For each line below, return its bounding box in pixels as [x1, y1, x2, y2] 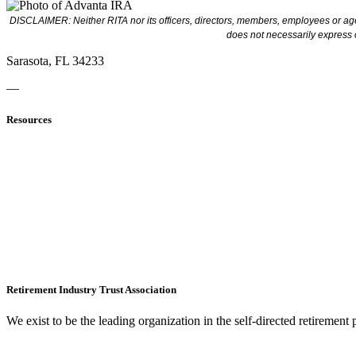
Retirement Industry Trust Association [6, 283, 176, 296]
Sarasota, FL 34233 [6, 54, 104, 68]
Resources [6, 113, 52, 126]
